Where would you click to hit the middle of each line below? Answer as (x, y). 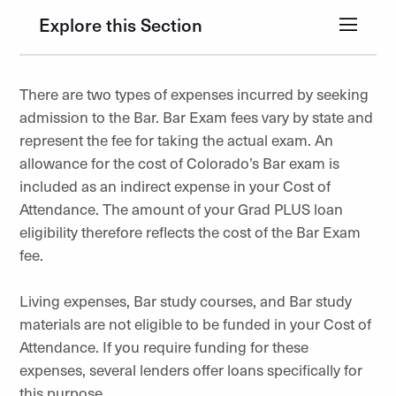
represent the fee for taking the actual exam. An (176, 140)
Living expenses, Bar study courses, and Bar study (186, 301)
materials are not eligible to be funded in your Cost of (195, 324)
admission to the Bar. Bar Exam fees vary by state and (196, 117)
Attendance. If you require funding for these (164, 346)
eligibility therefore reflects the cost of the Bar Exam (190, 232)
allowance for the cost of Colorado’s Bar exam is (179, 163)
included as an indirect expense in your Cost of (175, 186)
